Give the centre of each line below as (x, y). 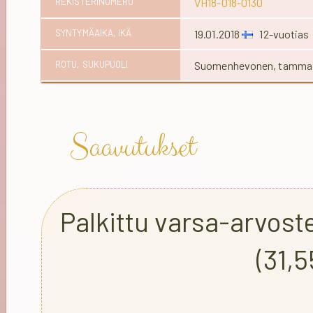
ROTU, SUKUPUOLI (92, 64)
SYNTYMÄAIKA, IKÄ (94, 33)
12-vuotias (281, 34)
